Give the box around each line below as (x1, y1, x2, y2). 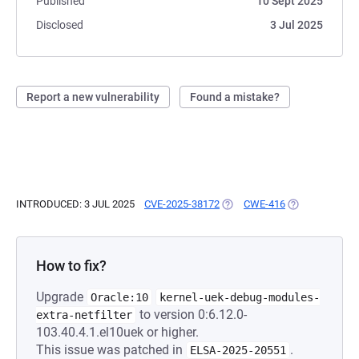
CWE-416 (244, 198, 285, 210)
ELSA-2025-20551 (190, 344, 286, 357)
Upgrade (36, 289, 87, 305)
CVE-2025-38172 (144, 198, 220, 210)
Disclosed (36, 18, 83, 31)
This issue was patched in (36, 342, 186, 357)
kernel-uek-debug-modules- (159, 291, 320, 304)
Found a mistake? (190, 91, 280, 103)
